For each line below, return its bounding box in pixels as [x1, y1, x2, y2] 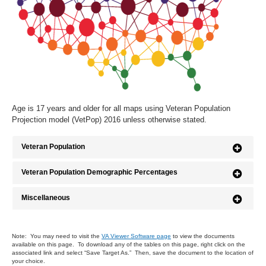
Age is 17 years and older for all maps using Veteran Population [12, 104, 230, 113]
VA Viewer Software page [102, 232, 171, 239]
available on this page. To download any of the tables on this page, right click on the [12, 240, 245, 248]
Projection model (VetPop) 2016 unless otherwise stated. [12, 115, 207, 124]
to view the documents [171, 232, 235, 239]
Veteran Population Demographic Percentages [21, 167, 178, 176]
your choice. [12, 257, 45, 264]
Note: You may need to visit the [12, 232, 102, 239]
